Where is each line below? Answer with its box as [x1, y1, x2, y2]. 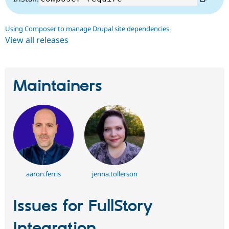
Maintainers [13, 76, 102, 97]
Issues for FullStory [13, 196, 153, 217]
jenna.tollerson [91, 169, 138, 179]
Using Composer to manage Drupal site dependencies [5, 24, 169, 33]
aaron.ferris [26, 169, 61, 179]
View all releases [5, 34, 68, 45]
